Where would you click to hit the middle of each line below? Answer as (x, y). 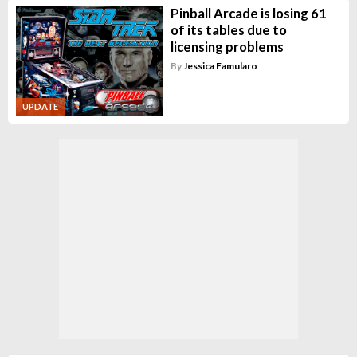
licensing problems (227, 46)
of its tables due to (228, 29)
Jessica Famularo (220, 65)
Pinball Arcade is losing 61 (248, 13)
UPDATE (40, 107)
